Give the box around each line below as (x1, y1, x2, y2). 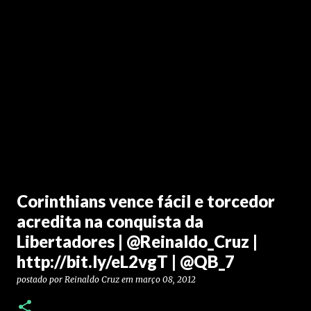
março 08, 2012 (135, 274, 196, 285)
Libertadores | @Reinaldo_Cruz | (17, 231, 258, 251)
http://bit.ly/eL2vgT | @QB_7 (17, 251, 235, 271)
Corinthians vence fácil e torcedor (17, 191, 275, 211)
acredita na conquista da (17, 211, 203, 231)
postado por (17, 274, 65, 285)
